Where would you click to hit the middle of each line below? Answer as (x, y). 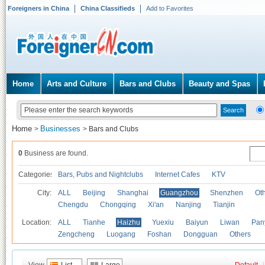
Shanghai (133, 193)
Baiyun (197, 222)
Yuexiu (163, 222)
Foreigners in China (38, 8)
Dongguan (201, 234)
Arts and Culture (77, 84)
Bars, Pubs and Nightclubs (101, 174)
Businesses (62, 129)
